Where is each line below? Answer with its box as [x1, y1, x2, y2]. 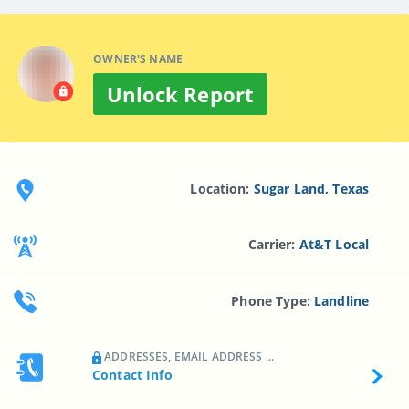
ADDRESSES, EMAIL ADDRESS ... [101, 348, 275, 364]
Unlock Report [107, 79, 255, 108]
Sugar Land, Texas [253, 179, 370, 197]
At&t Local [299, 236, 370, 254]
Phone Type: [231, 291, 315, 309]
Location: [190, 179, 254, 197]
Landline [314, 291, 370, 309]
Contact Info [92, 365, 173, 383]
